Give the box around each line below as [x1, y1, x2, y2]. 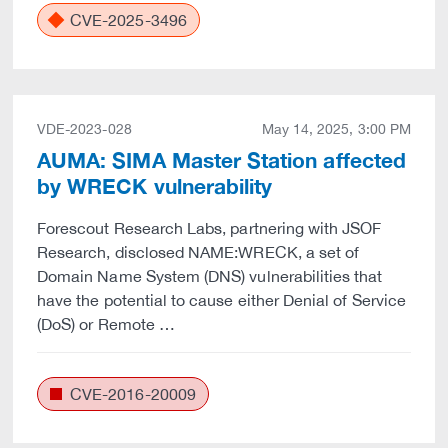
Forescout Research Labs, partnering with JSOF [37, 219, 382, 237]
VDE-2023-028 [37, 121, 132, 137]
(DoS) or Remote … [37, 315, 175, 333]
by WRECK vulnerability [37, 174, 273, 199]
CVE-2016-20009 [66, 385, 196, 403]
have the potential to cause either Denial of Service [37, 291, 406, 309]
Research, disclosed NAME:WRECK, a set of [37, 243, 360, 261]
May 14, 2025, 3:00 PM [261, 121, 411, 137]
